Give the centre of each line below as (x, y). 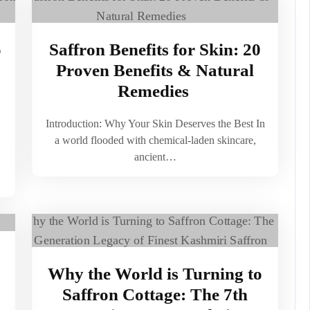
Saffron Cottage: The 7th (155, 294)
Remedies (155, 91)
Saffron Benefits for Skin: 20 (155, 49)
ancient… (155, 157)
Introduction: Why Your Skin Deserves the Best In (155, 124)
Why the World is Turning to (155, 274)
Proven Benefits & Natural (155, 70)
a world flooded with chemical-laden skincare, (155, 140)
